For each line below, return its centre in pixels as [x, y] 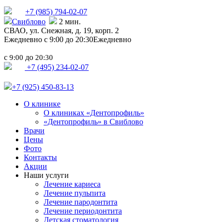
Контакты [40, 157]
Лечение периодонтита [83, 211]
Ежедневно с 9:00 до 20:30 [49, 39]
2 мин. [69, 21]
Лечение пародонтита [81, 202]
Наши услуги [46, 175]
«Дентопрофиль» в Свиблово [93, 121]
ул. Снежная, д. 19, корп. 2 [74, 30]
